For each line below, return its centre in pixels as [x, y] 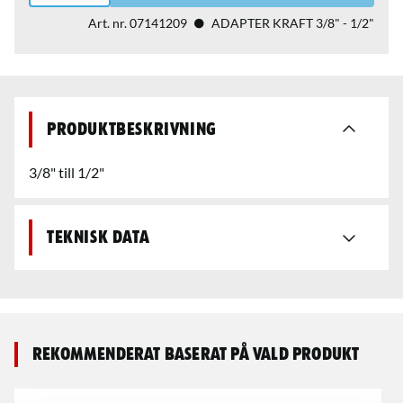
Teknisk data [99, 237]
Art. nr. [109, 23]
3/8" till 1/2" [67, 172]
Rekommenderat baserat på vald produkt [196, 354]
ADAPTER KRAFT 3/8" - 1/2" [293, 23]
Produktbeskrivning [132, 130]
